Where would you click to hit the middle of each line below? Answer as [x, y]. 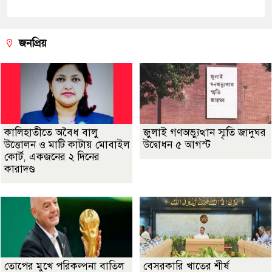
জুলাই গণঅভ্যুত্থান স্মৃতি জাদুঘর [205, 132]
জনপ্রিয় [31, 43]
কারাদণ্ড [19, 169]
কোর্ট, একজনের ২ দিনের [52, 157]
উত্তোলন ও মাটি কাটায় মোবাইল [67, 144]
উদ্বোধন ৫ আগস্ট [177, 144]
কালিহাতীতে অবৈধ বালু [51, 132]
